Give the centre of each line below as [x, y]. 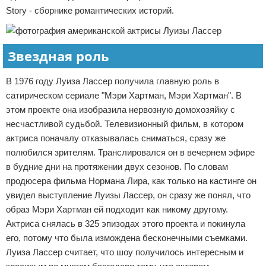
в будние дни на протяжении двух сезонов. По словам [117, 167]
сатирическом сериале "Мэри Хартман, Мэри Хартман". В [124, 95]
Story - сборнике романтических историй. [90, 10]
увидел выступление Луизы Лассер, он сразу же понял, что [128, 195]
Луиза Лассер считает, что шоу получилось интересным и [125, 252]
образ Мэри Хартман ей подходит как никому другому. [117, 209]
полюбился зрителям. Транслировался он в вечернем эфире [130, 152]
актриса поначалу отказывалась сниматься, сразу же [116, 138]
